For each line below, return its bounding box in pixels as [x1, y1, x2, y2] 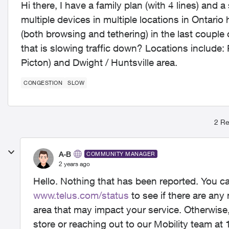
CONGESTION [24, 79, 62, 86]
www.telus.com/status [33, 190, 129, 201]
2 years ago [59, 159, 90, 168]
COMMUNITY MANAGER [86, 150, 155, 157]
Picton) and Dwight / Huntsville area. [21, 57, 177, 68]
